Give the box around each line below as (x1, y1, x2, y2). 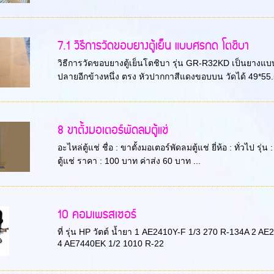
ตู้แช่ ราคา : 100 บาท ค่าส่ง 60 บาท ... (57, 156, 201, 166)
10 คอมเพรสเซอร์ (57, 205, 136, 226)
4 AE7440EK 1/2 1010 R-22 (57, 239, 164, 249)
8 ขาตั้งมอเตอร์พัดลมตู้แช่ (57, 120, 168, 141)
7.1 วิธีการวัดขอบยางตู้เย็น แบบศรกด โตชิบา (57, 36, 249, 57)
